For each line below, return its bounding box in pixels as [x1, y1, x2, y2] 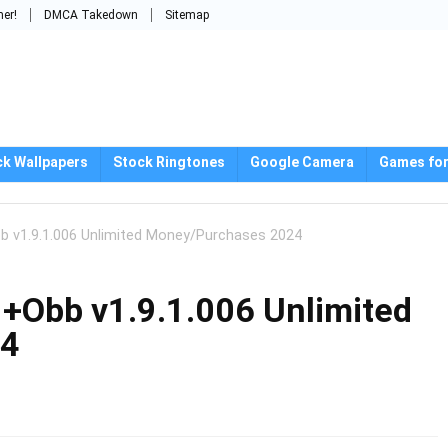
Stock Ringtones [113, 154, 225, 170]
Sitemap [165, 8, 209, 22]
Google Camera [250, 154, 354, 170]
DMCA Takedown [44, 8, 138, 22]
